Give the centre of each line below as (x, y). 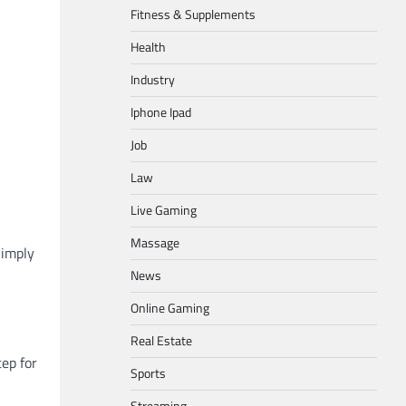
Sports (148, 373)
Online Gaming (170, 308)
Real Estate (161, 341)
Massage (155, 243)
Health (148, 47)
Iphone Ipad (161, 112)
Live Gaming (164, 210)
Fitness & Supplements (193, 14)
